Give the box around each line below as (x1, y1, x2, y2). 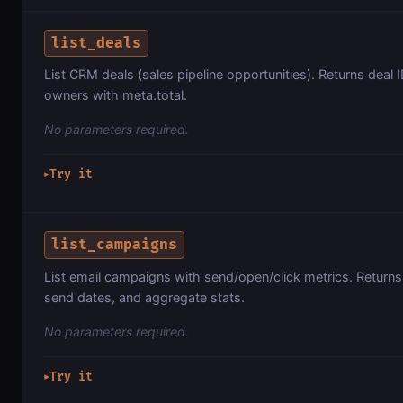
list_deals (51, 33, 142, 52)
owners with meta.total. (44, 87, 187, 103)
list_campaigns (51, 235, 178, 254)
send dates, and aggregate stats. (44, 289, 245, 305)
